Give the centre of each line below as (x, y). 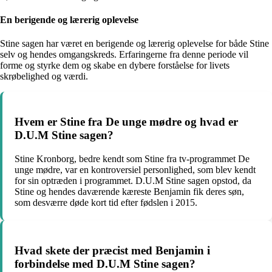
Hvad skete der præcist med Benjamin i (112, 250)
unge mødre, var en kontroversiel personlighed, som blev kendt (135, 169)
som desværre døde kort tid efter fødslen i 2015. (106, 202)
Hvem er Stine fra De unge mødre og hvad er (126, 122)
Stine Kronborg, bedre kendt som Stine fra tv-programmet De (132, 158)
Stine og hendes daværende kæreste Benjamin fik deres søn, (129, 191)
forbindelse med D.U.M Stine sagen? (105, 263)
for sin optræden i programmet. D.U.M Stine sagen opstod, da (133, 180)
